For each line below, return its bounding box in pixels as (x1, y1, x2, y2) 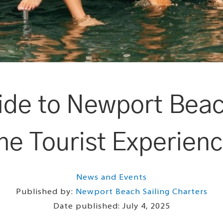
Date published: (53, 202, 122, 211)
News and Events (76, 173, 147, 182)
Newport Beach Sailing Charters (75, 188, 208, 196)
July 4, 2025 (122, 202, 170, 211)
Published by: (15, 188, 76, 196)
